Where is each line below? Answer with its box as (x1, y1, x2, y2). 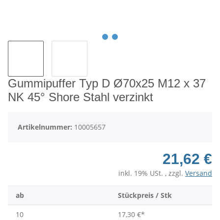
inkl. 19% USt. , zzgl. (118, 168, 185, 178)
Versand (185, 168, 212, 178)
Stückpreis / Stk (118, 191, 172, 200)
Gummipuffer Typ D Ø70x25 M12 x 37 (8, 77, 206, 90)
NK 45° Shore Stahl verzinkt (8, 90, 153, 104)
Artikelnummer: (18, 122, 74, 132)
